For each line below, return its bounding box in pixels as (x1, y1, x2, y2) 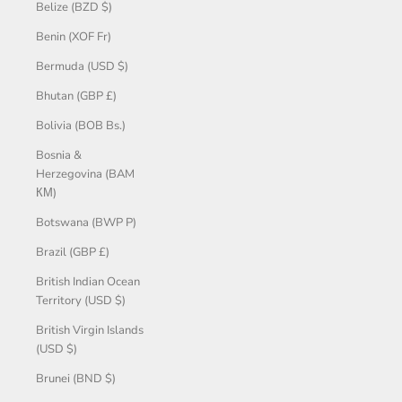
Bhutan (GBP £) (36, 87, 117, 104)
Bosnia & (36, 146, 82, 163)
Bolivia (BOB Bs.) (36, 117, 126, 134)
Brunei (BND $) (36, 370, 116, 387)
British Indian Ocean (36, 273, 140, 290)
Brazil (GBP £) (36, 243, 109, 260)
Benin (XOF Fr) (36, 28, 111, 45)
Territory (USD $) (36, 292, 126, 309)
